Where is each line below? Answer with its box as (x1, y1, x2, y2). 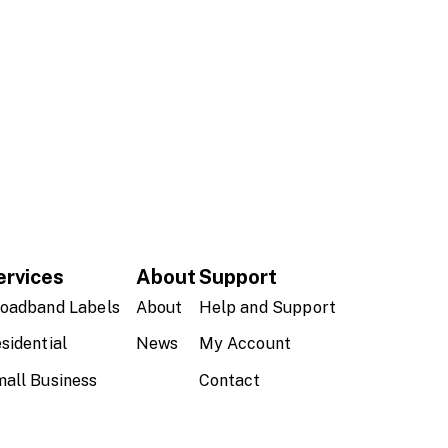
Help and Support (198, 297, 336, 317)
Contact (198, 371, 261, 391)
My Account (198, 334, 292, 354)
